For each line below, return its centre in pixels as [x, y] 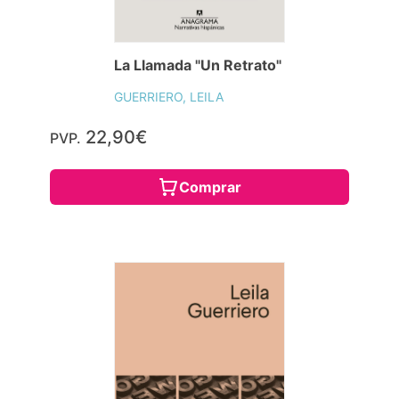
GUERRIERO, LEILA [169, 96]
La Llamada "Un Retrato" [198, 65]
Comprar [210, 187]
